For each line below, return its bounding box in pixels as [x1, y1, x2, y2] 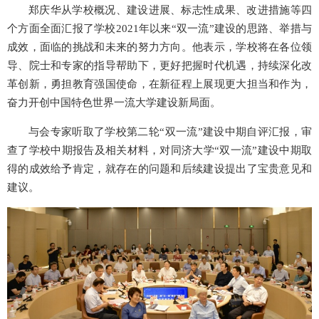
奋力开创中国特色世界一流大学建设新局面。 [7, 96, 221, 108]
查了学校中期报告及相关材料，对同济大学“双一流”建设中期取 [7, 144, 312, 156]
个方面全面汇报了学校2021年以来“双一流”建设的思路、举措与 [7, 22, 312, 34]
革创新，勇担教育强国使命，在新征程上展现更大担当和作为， [7, 78, 312, 90]
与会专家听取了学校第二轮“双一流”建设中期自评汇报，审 [28, 125, 312, 137]
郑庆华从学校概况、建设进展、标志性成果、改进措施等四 [28, 4, 312, 16]
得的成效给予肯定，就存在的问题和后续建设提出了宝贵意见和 [7, 162, 312, 174]
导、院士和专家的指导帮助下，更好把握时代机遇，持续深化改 [7, 59, 312, 71]
